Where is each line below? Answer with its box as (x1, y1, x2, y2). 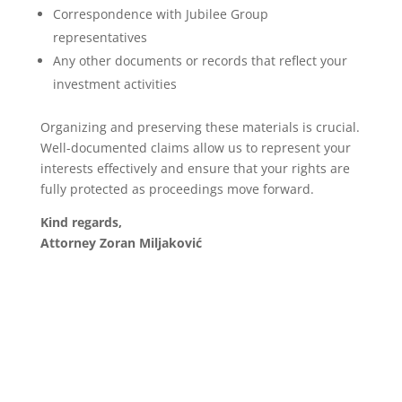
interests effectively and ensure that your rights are (39, 159, 350, 177)
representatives (52, 28, 147, 46)
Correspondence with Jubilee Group (52, 4, 268, 22)
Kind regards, (39, 213, 122, 231)
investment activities (52, 74, 177, 92)
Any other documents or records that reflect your (52, 51, 347, 69)
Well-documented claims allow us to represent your (39, 138, 351, 156)
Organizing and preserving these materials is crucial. (39, 118, 360, 135)
